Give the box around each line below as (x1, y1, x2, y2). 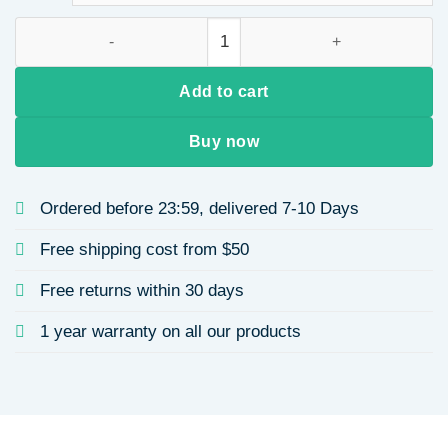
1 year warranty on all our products (40, 321, 301, 341)
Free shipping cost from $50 (40, 239, 249, 259)
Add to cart (179, 82, 269, 101)
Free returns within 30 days (40, 280, 244, 300)
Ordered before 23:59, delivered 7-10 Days (40, 198, 359, 218)
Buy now (188, 132, 260, 151)
